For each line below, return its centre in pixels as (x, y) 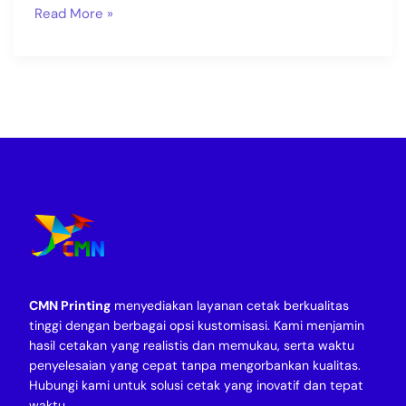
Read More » (73, 14)
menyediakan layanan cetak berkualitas (230, 305)
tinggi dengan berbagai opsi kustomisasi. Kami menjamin (197, 325)
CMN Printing (70, 305)
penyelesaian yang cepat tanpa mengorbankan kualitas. (195, 365)
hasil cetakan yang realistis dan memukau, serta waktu (192, 345)
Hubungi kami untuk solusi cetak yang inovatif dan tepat (196, 385)
